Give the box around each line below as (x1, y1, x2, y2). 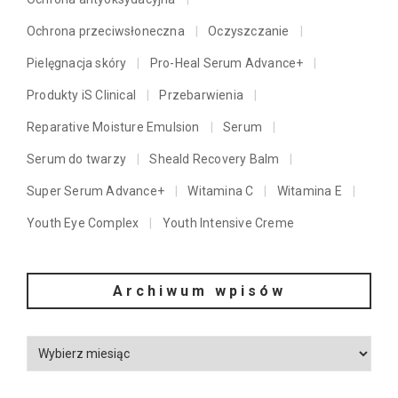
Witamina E (276, 184, 342, 199)
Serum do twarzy (27, 152, 126, 167)
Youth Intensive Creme (162, 216, 295, 231)
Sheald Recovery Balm (149, 152, 280, 167)
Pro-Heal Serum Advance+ (149, 56, 304, 71)
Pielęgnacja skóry (27, 56, 127, 71)
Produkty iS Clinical (27, 88, 136, 103)
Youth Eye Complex (27, 216, 139, 231)
